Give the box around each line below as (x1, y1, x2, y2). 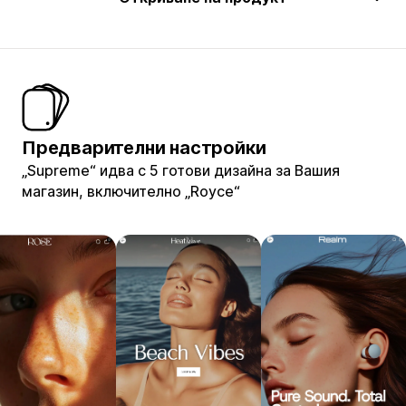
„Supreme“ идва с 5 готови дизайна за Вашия (22, 160, 340, 179)
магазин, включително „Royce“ (22, 181, 240, 200)
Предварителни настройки (22, 136, 266, 159)
